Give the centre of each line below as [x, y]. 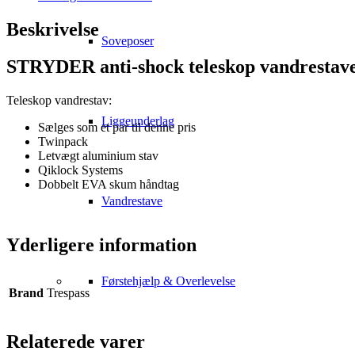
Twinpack [63, 141]
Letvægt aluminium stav [98, 155]
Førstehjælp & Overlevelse [168, 281]
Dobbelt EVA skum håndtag [109, 184]
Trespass [68, 293]
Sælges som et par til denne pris [117, 127]
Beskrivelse [53, 29]
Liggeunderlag [138, 121]
